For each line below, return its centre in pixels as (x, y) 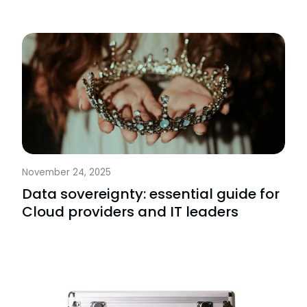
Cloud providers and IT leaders (130, 212)
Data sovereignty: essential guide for (151, 194)
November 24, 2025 (66, 173)
